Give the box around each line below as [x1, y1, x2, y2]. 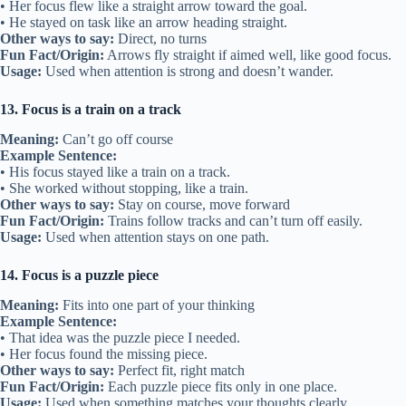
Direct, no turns [114, 31, 207, 47]
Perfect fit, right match [114, 362, 245, 378]
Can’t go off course [59, 130, 173, 147]
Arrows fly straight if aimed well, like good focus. [104, 47, 391, 63]
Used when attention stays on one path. [42, 228, 269, 245]
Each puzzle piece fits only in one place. [104, 378, 337, 394]
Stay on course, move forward [114, 196, 290, 212]
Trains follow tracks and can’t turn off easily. [104, 212, 362, 228]
